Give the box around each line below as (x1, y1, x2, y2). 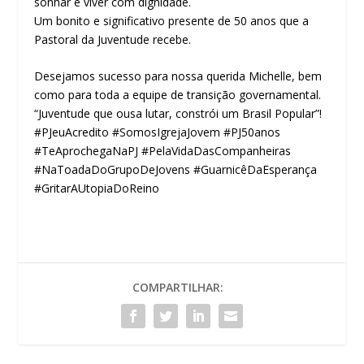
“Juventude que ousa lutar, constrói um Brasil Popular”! (34, 106, 323, 122)
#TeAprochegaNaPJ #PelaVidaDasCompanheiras (34, 143, 292, 159)
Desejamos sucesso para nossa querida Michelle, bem (34, 68, 323, 84)
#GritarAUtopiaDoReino (34, 180, 160, 197)
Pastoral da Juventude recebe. (34, 31, 192, 47)
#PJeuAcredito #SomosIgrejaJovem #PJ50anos (34, 124, 281, 141)
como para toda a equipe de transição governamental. (34, 87, 322, 103)
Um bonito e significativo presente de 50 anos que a (34, 12, 310, 28)
